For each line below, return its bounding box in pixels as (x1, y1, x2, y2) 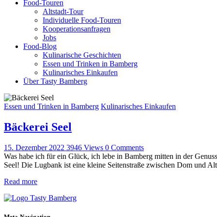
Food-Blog (23, 42, 57, 50)
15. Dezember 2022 (4, 143, 66, 152)
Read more (4, 177, 37, 186)
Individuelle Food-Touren (43, 15, 121, 24)
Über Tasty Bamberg (23, 77, 87, 85)
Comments (111, 143, 144, 152)
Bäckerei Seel (4, 120, 72, 133)
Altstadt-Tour (43, 7, 83, 15)
